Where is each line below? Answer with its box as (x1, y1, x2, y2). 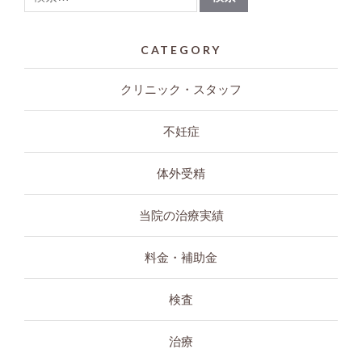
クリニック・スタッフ (120, 82, 242, 96)
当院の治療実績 (138, 208, 224, 222)
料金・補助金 (145, 250, 217, 264)
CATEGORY (140, 43, 222, 57)
